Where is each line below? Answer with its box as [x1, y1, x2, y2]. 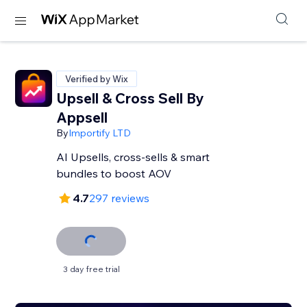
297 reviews [89, 191, 150, 205]
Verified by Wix [65, 73, 129, 84]
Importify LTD [69, 127, 132, 139]
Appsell [56, 108, 108, 126]
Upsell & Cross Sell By [56, 89, 204, 107]
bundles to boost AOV [56, 167, 172, 180]
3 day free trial [62, 264, 120, 274]
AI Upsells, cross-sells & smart [56, 150, 210, 164]
